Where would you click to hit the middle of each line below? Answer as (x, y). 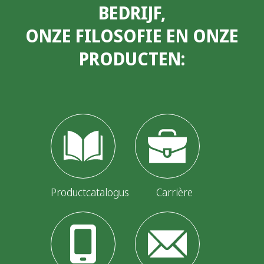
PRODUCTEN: (132, 59)
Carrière (174, 192)
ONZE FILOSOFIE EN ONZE (132, 36)
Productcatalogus (90, 192)
